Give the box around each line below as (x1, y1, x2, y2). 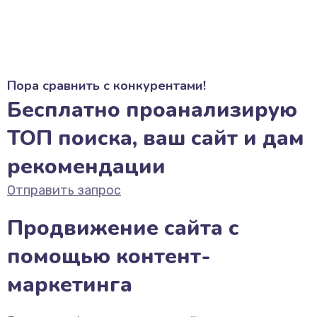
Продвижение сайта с (7, 214, 239, 243)
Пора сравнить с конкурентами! (7, 77, 206, 94)
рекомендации (7, 152, 166, 181)
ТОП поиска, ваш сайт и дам (7, 124, 304, 153)
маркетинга (7, 270, 132, 299)
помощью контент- (7, 242, 211, 271)
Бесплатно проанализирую (7, 96, 297, 125)
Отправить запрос (7, 183, 121, 198)
